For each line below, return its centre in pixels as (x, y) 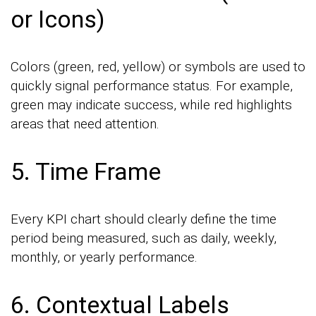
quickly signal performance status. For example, (152, 86)
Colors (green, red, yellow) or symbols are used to (158, 67)
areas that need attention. (85, 124)
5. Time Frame (86, 172)
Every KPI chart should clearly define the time (144, 219)
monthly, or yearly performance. (104, 257)
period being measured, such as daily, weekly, (144, 238)
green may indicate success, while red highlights (151, 105)
